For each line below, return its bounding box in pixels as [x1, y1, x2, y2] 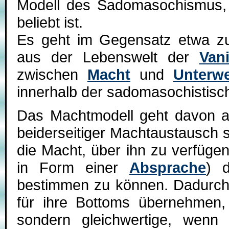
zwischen [17, 66, 87, 83]
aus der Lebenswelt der [17, 49, 199, 65]
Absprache [129, 159, 206, 176]
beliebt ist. [17, 14, 83, 31]
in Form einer [17, 159, 129, 176]
